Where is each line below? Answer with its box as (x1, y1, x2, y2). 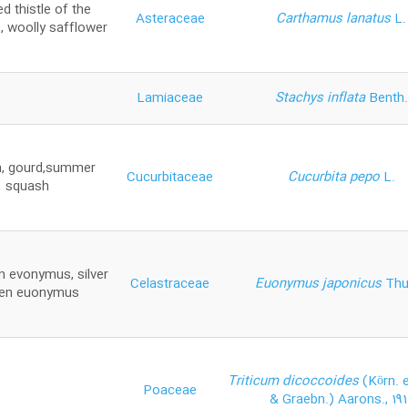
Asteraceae (135, 7, 205, 30)
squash (5, 175, 49, 198)
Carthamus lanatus (276, 7, 394, 30)
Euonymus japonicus (255, 272, 385, 295)
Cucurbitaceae (127, 166, 213, 189)
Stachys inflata (274, 87, 369, 109)
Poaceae (143, 379, 197, 402)
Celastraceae (130, 272, 209, 295)
